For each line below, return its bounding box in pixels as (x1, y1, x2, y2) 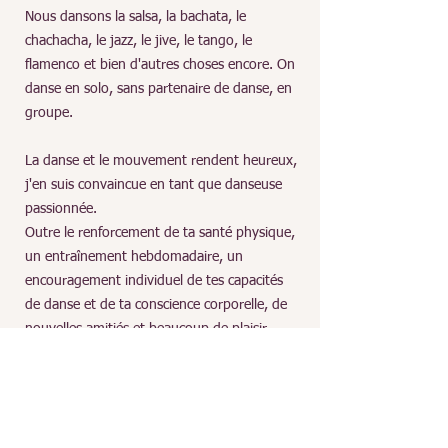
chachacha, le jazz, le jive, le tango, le (25, 34, 252, 48)
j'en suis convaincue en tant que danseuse (25, 178, 282, 192)
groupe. (25, 106, 73, 120)
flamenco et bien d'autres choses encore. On (25, 58, 295, 72)
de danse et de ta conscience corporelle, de (25, 298, 287, 312)
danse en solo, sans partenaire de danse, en (25, 82, 292, 96)
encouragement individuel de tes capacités (25, 274, 283, 288)
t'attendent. (25, 346, 101, 360)
